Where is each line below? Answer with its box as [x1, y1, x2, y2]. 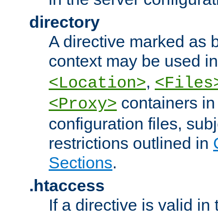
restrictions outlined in [49, 133, 213, 152]
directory [29, 12, 100, 31]
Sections [49, 153, 112, 172]
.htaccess [29, 176, 105, 195]
